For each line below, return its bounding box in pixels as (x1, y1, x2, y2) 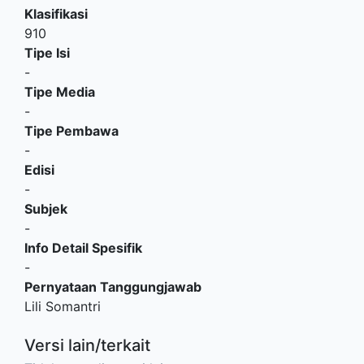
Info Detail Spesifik (24, 240, 142, 257)
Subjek (24, 201, 67, 218)
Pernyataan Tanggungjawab (24, 279, 201, 296)
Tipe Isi (24, 45, 70, 62)
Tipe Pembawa (24, 123, 119, 140)
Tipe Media (24, 84, 95, 101)
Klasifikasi (24, 6, 88, 23)
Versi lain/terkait (24, 336, 150, 356)
